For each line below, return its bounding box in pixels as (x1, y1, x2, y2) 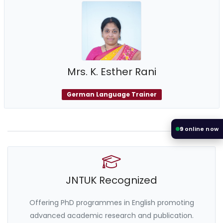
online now (183, 124, 219, 133)
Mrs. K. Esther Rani (67, 65, 156, 79)
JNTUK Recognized (66, 173, 157, 187)
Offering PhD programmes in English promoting (29, 198, 194, 208)
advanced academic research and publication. (29, 211, 194, 221)
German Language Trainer (66, 90, 157, 99)
